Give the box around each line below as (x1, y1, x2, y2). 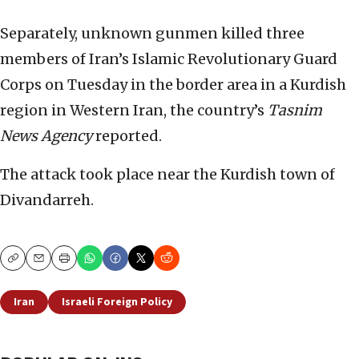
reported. (92, 127, 162, 146)
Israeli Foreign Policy (62, 294, 172, 311)
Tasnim (268, 101, 322, 120)
